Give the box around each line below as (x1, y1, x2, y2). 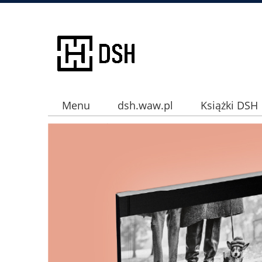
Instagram (61, 125, 112, 139)
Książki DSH (201, 98, 258, 113)
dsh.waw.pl (117, 98, 173, 113)
